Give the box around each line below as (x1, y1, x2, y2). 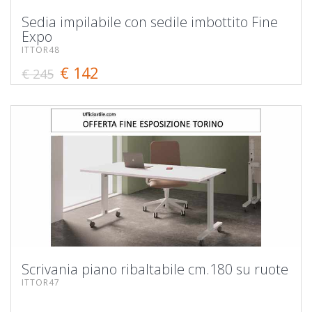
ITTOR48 (22, 43, 60, 56)
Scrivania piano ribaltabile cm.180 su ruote (22, 259, 288, 279)
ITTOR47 (22, 276, 60, 288)
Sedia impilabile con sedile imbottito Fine (22, 12, 278, 31)
